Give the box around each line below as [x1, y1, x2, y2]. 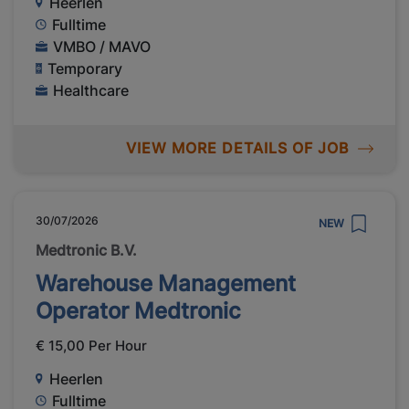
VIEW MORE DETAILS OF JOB [125, 139, 349, 158]
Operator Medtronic [36, 297, 241, 324]
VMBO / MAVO [53, 37, 152, 57]
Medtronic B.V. [36, 240, 137, 259]
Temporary [47, 59, 123, 79]
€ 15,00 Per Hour [36, 336, 147, 354]
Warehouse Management [36, 269, 296, 297]
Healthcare [53, 81, 130, 100]
